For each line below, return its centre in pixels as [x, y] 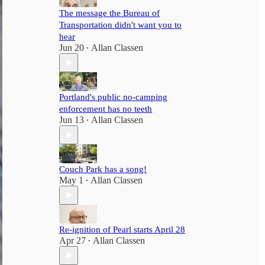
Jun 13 [72, 120]
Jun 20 [72, 48]
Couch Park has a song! [103, 169]
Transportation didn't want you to [120, 25]
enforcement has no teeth [106, 109]
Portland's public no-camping [113, 97]
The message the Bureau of [109, 13]
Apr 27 [72, 240]
